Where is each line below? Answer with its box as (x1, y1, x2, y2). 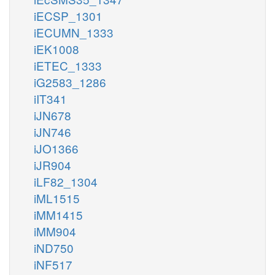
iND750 (34, 239, 74, 256)
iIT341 (34, 90, 67, 107)
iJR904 (34, 156, 71, 173)
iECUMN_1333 (34, 23, 114, 41)
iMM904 (34, 222, 76, 239)
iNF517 (34, 255, 72, 273)
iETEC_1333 (34, 56, 102, 74)
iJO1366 (34, 139, 79, 157)
